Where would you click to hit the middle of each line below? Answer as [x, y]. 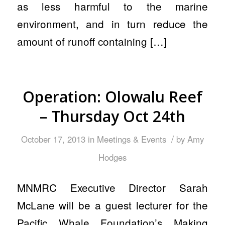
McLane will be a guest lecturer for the [113, 205]
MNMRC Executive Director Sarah [113, 188]
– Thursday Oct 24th [112, 116]
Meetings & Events [131, 139]
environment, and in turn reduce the [113, 24]
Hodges [112, 157]
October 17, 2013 [53, 139]
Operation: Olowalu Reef [112, 96]
